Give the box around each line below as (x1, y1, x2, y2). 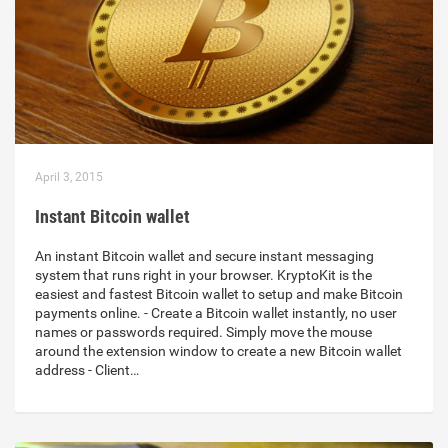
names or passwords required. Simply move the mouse (35, 324, 372, 341)
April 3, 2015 (35, 170, 103, 185)
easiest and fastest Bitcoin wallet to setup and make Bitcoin (35, 286, 403, 303)
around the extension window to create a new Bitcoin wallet (35, 343, 402, 360)
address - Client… (35, 362, 139, 379)
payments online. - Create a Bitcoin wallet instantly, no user (35, 305, 397, 322)
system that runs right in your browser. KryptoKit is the (35, 267, 372, 284)
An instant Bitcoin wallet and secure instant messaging (35, 248, 374, 265)
